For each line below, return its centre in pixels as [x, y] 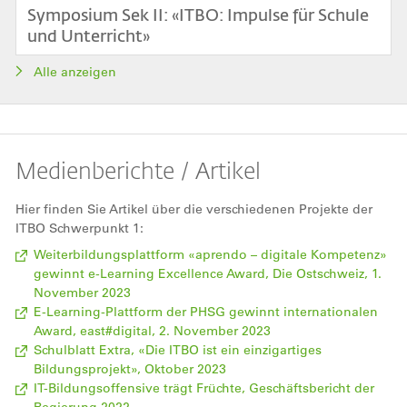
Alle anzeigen [75, 71]
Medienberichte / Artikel [138, 170]
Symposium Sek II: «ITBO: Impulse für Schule [198, 15]
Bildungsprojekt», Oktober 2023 [130, 368]
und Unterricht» [89, 36]
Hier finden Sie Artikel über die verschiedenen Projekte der [194, 208]
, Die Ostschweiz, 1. [323, 273]
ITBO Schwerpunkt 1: [79, 228]
